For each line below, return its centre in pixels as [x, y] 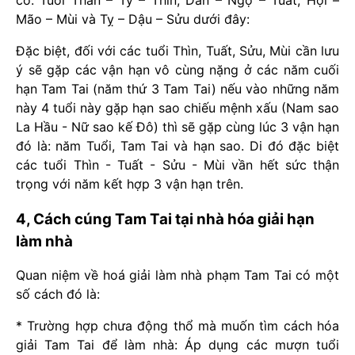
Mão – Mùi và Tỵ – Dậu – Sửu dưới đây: [133, 19]
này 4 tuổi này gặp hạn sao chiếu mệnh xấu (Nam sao [177, 107]
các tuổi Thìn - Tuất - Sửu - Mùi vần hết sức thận [177, 164]
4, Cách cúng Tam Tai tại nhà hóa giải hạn [165, 219]
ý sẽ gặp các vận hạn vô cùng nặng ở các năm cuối [177, 69]
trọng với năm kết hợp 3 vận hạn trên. [130, 183]
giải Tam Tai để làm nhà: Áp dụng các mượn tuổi [177, 344]
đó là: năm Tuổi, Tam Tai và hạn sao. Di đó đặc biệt [177, 145]
